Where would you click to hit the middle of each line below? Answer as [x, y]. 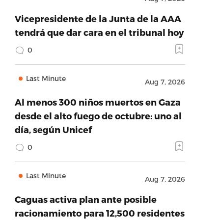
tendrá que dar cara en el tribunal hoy [99, 32]
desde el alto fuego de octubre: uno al [98, 116]
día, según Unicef [53, 129]
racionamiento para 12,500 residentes [99, 213]
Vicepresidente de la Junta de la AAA [98, 18]
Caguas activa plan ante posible [85, 199]
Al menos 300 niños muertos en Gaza [97, 102]
